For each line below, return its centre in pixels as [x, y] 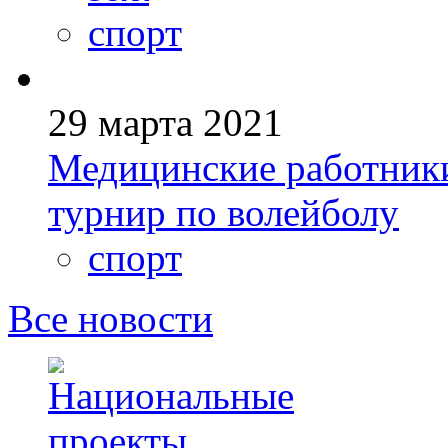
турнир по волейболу [223, 213]
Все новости [110, 319]
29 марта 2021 [165, 123]
